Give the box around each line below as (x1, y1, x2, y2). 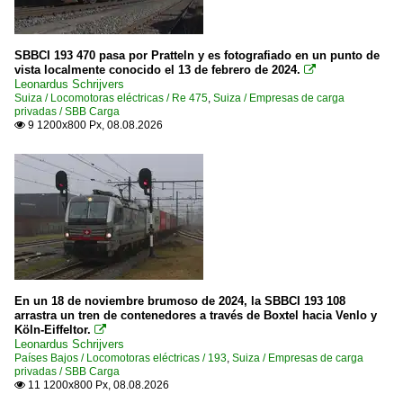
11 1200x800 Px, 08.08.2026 (25, 379, 169, 391)
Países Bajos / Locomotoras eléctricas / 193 (14, 352, 227, 364)
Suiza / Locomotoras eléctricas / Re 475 (14, 92, 208, 104)
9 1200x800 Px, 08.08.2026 (25, 119, 163, 131)
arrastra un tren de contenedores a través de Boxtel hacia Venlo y (14, 309, 377, 322)
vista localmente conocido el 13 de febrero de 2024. (14, 63, 300, 76)
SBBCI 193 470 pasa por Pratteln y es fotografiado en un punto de (14, 49, 380, 62)
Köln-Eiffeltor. (14, 323, 91, 336)
